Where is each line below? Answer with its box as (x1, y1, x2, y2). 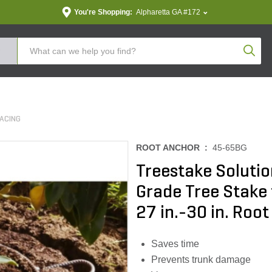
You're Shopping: (73, 8, 132, 16)
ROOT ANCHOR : (136, 143, 212, 152)
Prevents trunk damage (151, 254, 251, 265)
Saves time (151, 239, 199, 249)
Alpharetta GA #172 (135, 8, 200, 16)
